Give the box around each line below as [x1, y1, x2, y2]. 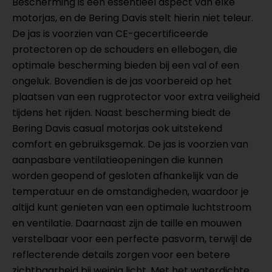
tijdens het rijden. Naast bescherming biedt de [12, 106, 231, 120]
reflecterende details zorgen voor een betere [12, 248, 230, 262]
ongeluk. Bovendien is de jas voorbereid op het [12, 74, 232, 88]
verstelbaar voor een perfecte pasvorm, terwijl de [12, 232, 252, 246]
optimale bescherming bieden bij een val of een [12, 58, 239, 72]
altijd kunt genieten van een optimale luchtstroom [12, 200, 251, 214]
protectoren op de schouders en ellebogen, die [12, 42, 237, 56]
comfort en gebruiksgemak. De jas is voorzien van [12, 137, 248, 151]
